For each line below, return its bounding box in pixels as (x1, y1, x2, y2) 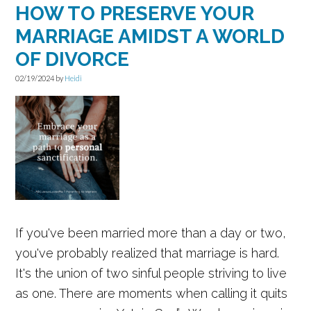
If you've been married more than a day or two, (15, 226, 287, 240)
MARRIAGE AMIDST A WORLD (15, 25, 285, 48)
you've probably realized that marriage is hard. (15, 246, 280, 260)
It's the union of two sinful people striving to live (15, 266, 287, 280)
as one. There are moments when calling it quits (15, 286, 288, 301)
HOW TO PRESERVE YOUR (15, 2, 255, 25)
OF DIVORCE (15, 48, 130, 71)
